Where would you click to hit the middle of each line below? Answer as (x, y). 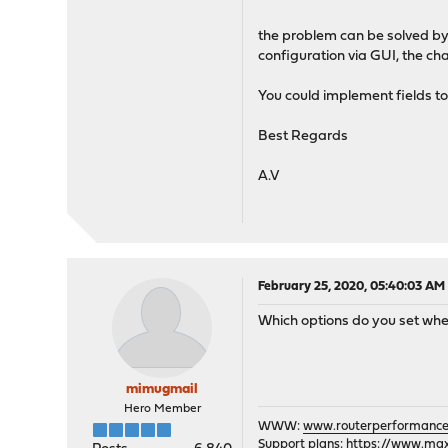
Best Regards (303, 137)
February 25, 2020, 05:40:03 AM (352, 287)
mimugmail (162, 390)
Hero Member (162, 409)
